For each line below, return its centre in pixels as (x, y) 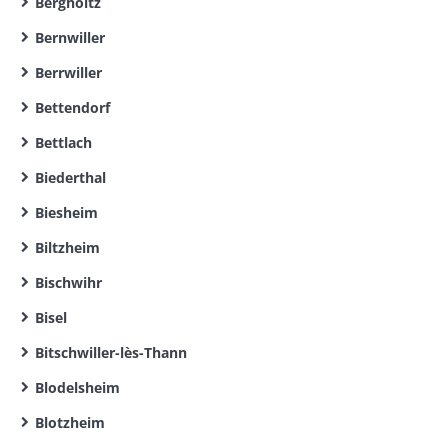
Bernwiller (70, 37)
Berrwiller (68, 72)
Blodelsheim (77, 387)
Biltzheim (67, 247)
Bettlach (63, 142)
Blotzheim (70, 422)
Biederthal (70, 177)
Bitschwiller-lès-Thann (111, 352)
